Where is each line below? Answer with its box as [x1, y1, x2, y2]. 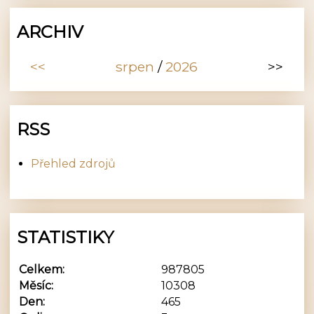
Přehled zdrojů [31, 156, 116, 170]
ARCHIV [17, 21, 84, 42]
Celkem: [19, 263, 65, 277]
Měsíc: [19, 279, 54, 293]
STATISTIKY [17, 226, 114, 247]
